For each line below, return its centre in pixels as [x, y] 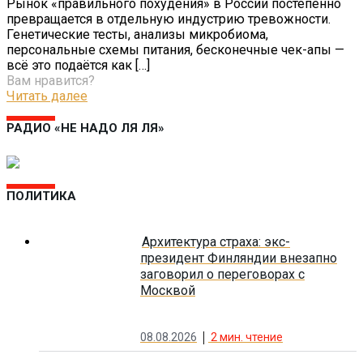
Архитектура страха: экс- [216, 241]
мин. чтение [251, 337]
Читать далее [47, 96]
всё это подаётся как [69, 66]
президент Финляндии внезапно [239, 258]
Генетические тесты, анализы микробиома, [137, 35]
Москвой [168, 290]
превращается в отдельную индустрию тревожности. [169, 19]
